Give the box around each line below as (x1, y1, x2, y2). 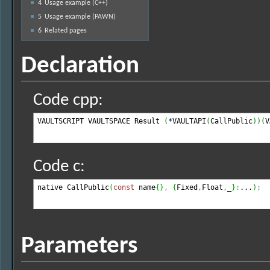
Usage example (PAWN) (44, 13, 116, 20)
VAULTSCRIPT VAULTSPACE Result (37, 117, 164, 126)
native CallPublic (37, 183, 109, 192)
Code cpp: (33, 92, 103, 110)
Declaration (21, 53, 139, 78)
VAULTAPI (172, 117, 206, 126)
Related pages (44, 27, 87, 34)
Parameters (21, 234, 137, 259)
